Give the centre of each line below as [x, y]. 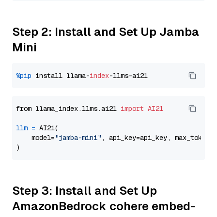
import [132, 108]
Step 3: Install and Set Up [85, 191]
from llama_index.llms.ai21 [68, 108]
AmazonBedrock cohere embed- [104, 206]
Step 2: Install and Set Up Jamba [106, 32]
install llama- [61, 76]
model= [35, 138]
